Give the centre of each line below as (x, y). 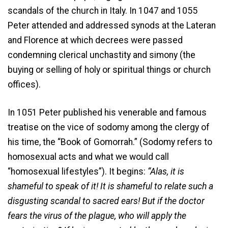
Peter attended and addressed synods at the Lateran (112, 25)
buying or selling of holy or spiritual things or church (109, 69)
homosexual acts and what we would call (88, 157)
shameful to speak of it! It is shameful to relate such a (110, 187)
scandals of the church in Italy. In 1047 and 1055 (103, 10)
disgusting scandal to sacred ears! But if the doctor (106, 201)
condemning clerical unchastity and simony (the (102, 55)
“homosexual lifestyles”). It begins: (78, 172)
